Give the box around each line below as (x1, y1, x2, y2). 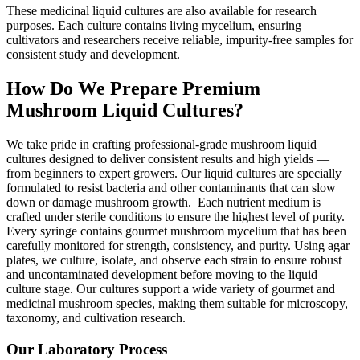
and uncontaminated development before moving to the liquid (6, 268, 317, 282)
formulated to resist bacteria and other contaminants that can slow (6, 181, 336, 195)
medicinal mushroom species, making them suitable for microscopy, (6, 297, 348, 311)
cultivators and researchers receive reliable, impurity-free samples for (6, 33, 353, 47)
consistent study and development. (6, 47, 180, 62)
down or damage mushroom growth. (6, 195, 194, 210)
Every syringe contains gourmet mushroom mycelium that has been (6, 224, 346, 239)
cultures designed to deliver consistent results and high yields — (6, 152, 329, 166)
